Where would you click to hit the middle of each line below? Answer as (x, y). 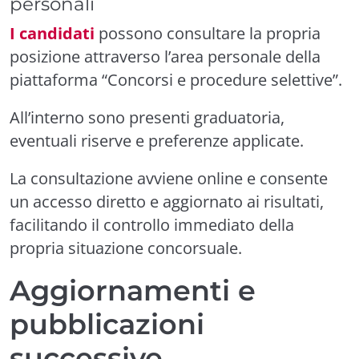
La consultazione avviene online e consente (169, 178)
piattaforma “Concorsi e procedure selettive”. (176, 80)
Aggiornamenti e (133, 290)
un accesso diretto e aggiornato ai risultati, (167, 202)
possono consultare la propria (208, 33)
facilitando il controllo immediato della (152, 225)
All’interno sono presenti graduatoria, (147, 117)
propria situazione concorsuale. (126, 248)
